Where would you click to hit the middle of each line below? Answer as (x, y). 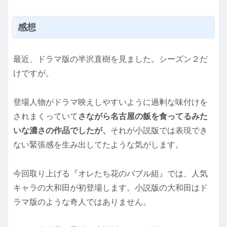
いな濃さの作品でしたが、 (62, 130)
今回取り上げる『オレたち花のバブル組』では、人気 (110, 173)
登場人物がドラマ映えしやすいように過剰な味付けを (110, 102)
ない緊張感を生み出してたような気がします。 (98, 144)
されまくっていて (46, 116)
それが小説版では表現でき (159, 130)
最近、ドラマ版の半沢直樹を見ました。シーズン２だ (110, 59)
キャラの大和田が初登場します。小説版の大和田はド (110, 187)
